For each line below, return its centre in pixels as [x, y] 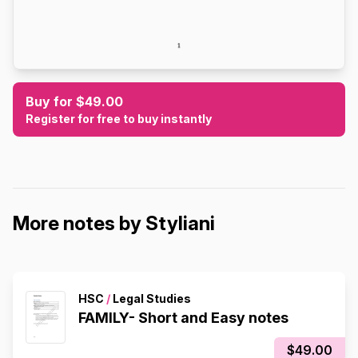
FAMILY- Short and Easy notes [183, 317]
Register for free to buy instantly [119, 118]
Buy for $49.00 [74, 101]
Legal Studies [151, 298]
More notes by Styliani [114, 223]
